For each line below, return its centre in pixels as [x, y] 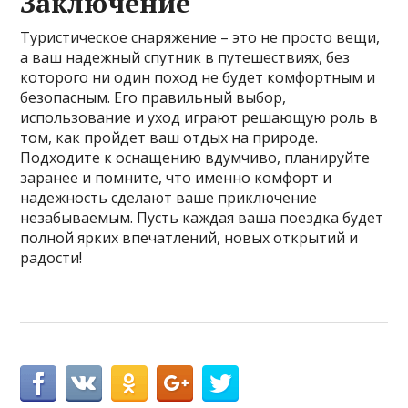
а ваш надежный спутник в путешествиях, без [185, 58]
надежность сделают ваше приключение [169, 198]
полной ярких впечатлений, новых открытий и [189, 238]
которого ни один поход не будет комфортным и [198, 78]
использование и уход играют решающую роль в [199, 118]
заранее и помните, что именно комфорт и [176, 178]
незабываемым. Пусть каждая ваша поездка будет [202, 218]
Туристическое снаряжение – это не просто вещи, [200, 38]
